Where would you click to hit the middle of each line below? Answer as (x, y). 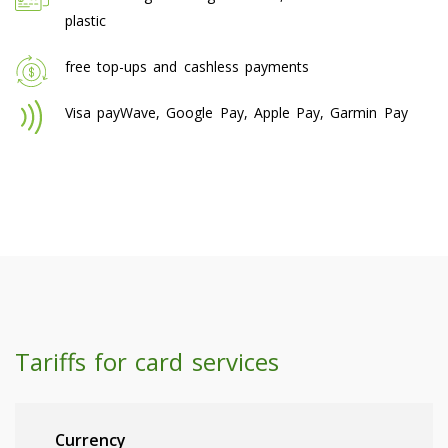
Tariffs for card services (147, 361)
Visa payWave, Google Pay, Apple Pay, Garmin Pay (236, 112)
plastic (85, 20)
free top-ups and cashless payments (187, 66)
